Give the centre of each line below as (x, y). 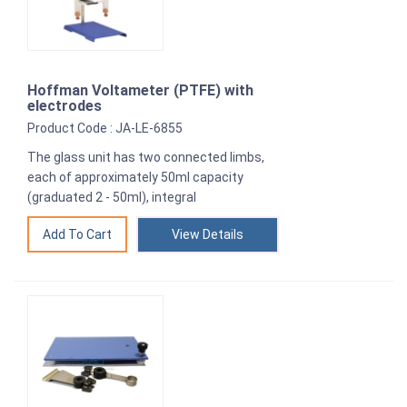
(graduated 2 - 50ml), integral (112, 198)
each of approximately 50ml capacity (135, 178)
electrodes (65, 106)
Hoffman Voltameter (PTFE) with (140, 91)
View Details (208, 235)
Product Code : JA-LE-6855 (105, 129)
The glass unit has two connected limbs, (146, 158)
